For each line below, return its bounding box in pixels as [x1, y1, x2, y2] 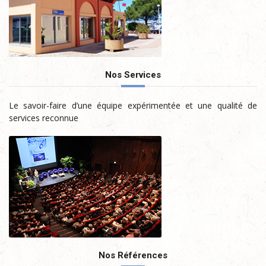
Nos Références [99, 250, 167, 261]
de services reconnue [25, 112, 106, 124]
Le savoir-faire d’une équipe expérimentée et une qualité [25, 100, 241, 112]
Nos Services [105, 69, 161, 81]
